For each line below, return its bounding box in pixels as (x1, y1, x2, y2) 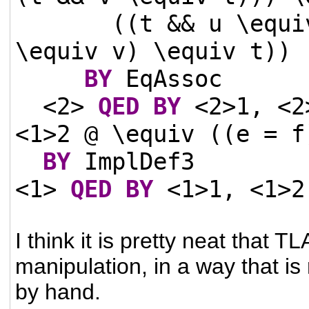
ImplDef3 (70, 147, 195, 175)
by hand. (15, 279, 101, 304)
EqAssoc (112, 64, 223, 92)
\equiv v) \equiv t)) (15, 37, 292, 65)
